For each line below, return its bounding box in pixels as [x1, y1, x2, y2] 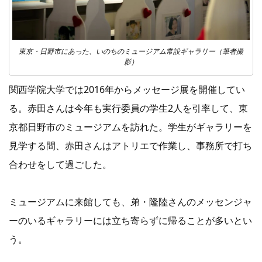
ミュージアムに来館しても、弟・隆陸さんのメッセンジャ [9, 195, 252, 209]
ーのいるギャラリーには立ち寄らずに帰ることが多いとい [9, 214, 252, 227]
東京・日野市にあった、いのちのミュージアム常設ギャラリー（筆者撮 [19, 46, 243, 57]
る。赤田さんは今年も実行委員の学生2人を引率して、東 [9, 102, 248, 115]
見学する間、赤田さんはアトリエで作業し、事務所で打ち [9, 139, 252, 153]
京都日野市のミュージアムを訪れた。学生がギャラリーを [9, 120, 252, 134]
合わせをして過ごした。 [9, 158, 112, 171]
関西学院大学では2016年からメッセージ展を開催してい [9, 83, 245, 96]
